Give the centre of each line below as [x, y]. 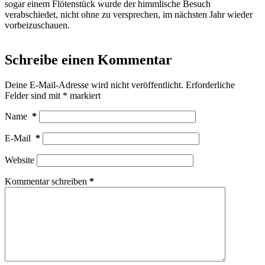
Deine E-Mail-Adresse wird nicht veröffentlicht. [94, 85]
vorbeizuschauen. [37, 25]
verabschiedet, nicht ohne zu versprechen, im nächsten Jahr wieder [129, 14]
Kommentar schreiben [46, 181]
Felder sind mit [34, 95]
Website [20, 160]
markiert [84, 95]
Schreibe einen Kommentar [88, 59]
